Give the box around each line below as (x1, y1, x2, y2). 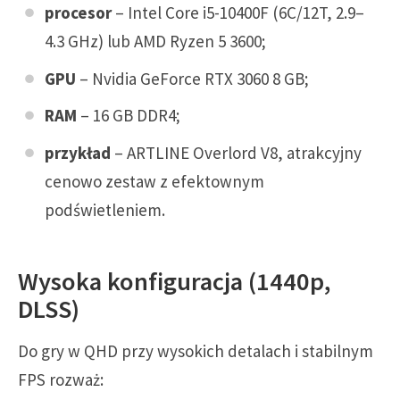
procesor (45, 2, 112, 24)
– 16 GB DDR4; (77, 104, 180, 127)
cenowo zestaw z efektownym (45, 170, 264, 192)
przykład (45, 141, 111, 163)
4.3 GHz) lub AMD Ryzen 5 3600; (45, 30, 266, 53)
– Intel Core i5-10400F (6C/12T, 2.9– (112, 2, 364, 24)
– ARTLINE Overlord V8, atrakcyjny (111, 141, 362, 163)
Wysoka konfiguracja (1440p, (18, 265, 331, 298)
